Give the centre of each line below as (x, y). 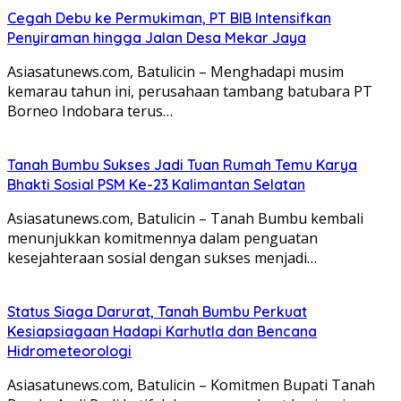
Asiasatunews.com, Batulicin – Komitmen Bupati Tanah (191, 384)
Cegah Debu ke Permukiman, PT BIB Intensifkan (169, 17)
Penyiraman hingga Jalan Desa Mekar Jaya (157, 37)
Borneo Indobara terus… (90, 111)
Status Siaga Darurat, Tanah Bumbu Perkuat (157, 311)
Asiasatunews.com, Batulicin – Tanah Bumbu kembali (185, 218)
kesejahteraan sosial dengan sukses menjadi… (162, 257)
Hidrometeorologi (69, 350)
